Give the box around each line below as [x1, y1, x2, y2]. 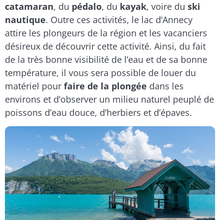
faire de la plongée [64, 80, 147, 92]
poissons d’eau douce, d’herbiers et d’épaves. [5, 106, 192, 118]
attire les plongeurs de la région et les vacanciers [5, 27, 207, 39]
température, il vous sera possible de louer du [5, 66, 196, 79]
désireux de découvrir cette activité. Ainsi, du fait [5, 40, 206, 52]
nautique [5, 13, 46, 26]
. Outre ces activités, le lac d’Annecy [46, 13, 192, 26]
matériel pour [5, 80, 64, 92]
